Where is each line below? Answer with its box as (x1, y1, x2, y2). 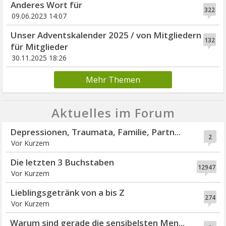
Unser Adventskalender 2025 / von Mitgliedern (11, 29, 202, 41)
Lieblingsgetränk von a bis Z (10, 186, 125, 198)
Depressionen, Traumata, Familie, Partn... (10, 126, 181, 138)
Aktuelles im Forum (51, 104, 175, 121)
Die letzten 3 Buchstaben (10, 156, 115, 168)
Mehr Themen (86, 74, 140, 85)
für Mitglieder (11, 40, 69, 52)
